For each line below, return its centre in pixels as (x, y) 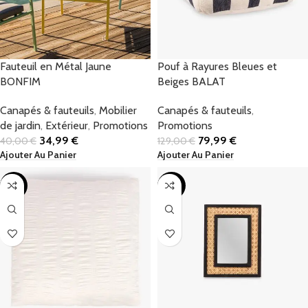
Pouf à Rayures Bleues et (217, 66)
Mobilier (118, 110)
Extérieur (67, 125)
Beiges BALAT (191, 81)
